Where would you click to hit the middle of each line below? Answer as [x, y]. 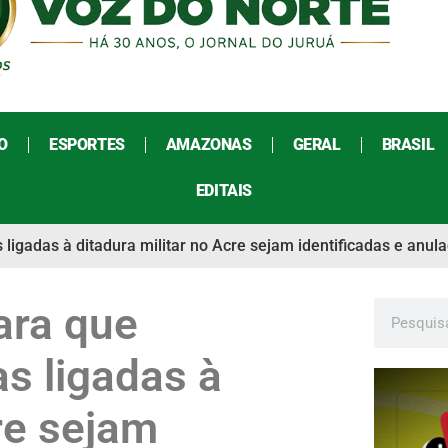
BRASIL [408, 145]
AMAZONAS [208, 145]
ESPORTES [86, 145]
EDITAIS [224, 191]
